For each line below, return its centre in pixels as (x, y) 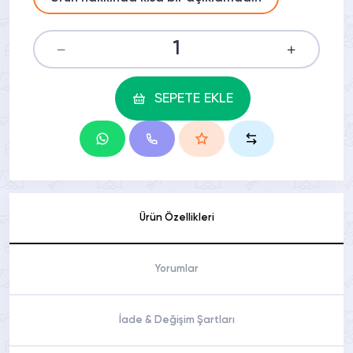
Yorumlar (176, 269)
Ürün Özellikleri (176, 218)
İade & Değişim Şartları (176, 321)
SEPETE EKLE (194, 99)
